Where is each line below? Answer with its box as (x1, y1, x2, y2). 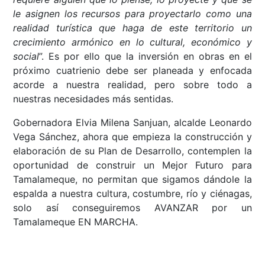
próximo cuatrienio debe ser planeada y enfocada (13, 64, 252, 77)
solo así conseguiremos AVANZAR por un (13, 202, 252, 214)
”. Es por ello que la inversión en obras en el (39, 50, 252, 63)
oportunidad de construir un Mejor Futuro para (13, 159, 252, 172)
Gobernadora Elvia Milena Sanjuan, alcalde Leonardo (13, 117, 252, 129)
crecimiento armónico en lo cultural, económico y (13, 36, 252, 49)
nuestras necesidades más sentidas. (13, 93, 174, 105)
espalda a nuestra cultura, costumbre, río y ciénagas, (13, 188, 252, 200)
